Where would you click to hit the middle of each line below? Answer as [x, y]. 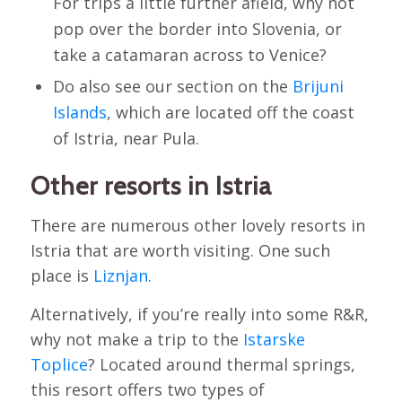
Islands [79, 112]
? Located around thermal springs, [221, 365]
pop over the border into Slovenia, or [197, 28]
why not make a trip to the [136, 340]
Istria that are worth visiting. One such [180, 251]
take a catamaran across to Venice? [189, 54]
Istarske [274, 340]
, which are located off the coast [230, 112]
